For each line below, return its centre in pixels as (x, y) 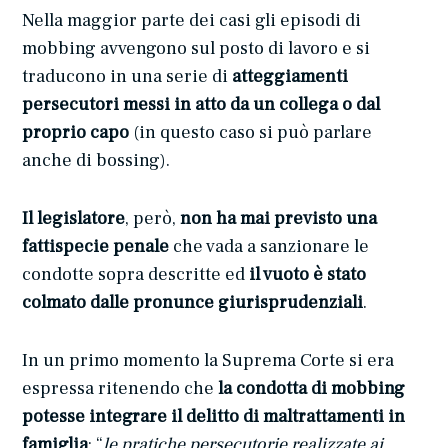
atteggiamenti (290, 76)
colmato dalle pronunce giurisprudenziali (193, 302)
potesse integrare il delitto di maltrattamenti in (214, 416)
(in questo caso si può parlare (251, 132)
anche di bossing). (96, 160)
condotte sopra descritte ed (136, 274)
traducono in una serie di (127, 76)
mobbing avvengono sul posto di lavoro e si (196, 48)
